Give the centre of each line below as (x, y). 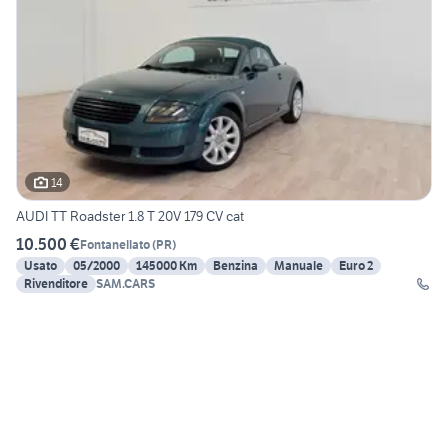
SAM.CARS (125, 284)
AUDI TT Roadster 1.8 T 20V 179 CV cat (130, 216)
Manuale (298, 266)
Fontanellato (115, 244)
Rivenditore (56, 284)
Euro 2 (356, 266)
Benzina (235, 266)
